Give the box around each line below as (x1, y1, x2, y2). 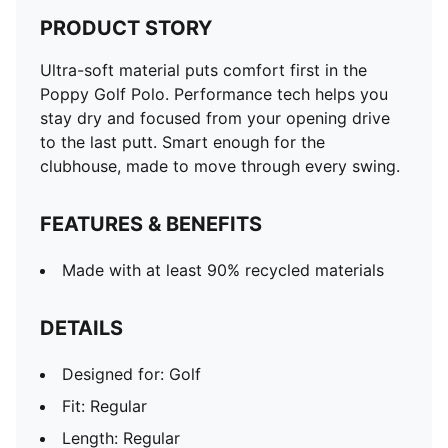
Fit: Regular (62, 396, 147, 416)
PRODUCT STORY (40, 16, 212, 40)
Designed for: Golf (62, 364, 201, 384)
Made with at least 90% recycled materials (62, 260, 384, 280)
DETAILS (40, 316, 123, 340)
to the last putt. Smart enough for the (40, 132, 325, 152)
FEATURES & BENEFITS (40, 212, 262, 236)
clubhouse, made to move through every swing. (40, 156, 400, 176)
